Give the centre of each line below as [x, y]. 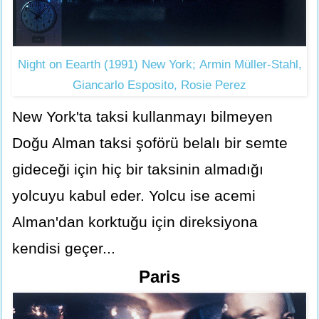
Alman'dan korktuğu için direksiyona [135, 222]
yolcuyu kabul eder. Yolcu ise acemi [134, 196]
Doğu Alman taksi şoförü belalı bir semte [150, 143]
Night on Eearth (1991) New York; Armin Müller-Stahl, [159, 64]
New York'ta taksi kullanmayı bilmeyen [142, 117]
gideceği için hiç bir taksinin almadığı [138, 169]
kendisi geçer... [64, 249]
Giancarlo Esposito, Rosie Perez [159, 85]
